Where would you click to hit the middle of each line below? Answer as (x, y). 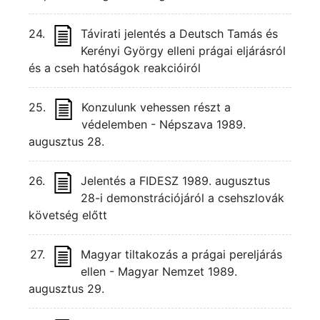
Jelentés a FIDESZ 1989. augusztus (175, 181)
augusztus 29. (66, 289)
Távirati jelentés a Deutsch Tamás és (179, 34)
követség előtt (68, 215)
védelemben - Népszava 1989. (164, 124)
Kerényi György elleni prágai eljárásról (183, 51)
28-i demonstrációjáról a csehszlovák (182, 198)
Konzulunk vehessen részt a (156, 107)
